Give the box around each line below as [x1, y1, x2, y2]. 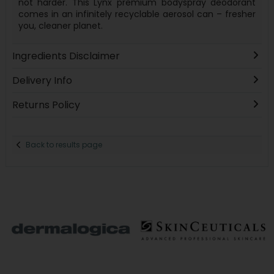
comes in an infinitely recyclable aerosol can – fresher [18, 7, 256, 20]
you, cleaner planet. [18, 19, 105, 32]
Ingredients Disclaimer [12, 48, 120, 63]
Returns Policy [12, 97, 80, 112]
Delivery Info [12, 73, 72, 87]
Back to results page [26, 139, 103, 150]
